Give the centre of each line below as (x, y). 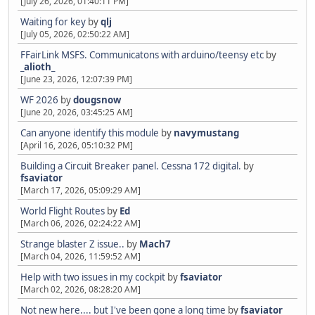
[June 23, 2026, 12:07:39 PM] (76, 79)
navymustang (206, 133)
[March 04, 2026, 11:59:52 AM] (81, 256)
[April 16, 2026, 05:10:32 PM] (77, 145)
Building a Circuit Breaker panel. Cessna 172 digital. (131, 166)
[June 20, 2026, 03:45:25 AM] (77, 112)
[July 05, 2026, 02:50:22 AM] (75, 34)
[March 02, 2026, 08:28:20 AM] (81, 289)
